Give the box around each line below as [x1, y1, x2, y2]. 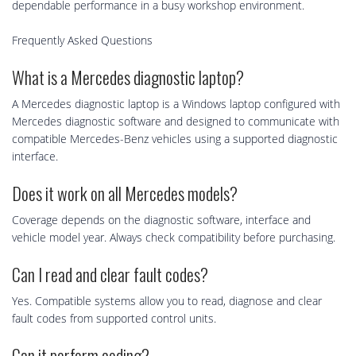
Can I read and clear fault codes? [12, 261, 208, 288]
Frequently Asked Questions [12, 33, 153, 48]
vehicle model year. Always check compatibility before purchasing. [12, 230, 335, 246]
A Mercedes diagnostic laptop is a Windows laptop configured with [12, 96, 340, 112]
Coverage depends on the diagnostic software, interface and [12, 212, 311, 228]
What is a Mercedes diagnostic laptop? [12, 64, 244, 91]
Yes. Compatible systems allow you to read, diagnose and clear [12, 293, 322, 309]
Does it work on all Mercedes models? [12, 180, 238, 207]
